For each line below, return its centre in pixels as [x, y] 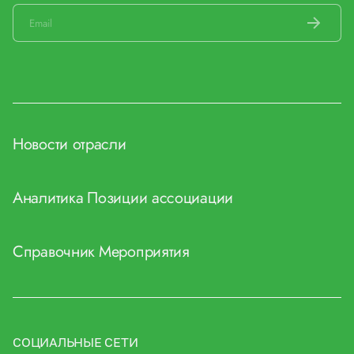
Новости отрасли [70, 145]
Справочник [54, 252]
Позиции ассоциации [160, 198]
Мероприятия [144, 252]
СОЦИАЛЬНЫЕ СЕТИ [75, 343]
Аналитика [48, 198]
